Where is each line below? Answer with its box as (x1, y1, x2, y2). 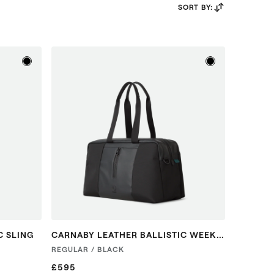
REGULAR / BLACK (51, 245, 124, 253)
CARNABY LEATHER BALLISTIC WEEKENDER (217, 229, 224, 240)
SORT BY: (178, 2, 213, 11)
